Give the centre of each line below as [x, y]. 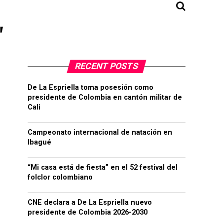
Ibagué [39, 142]
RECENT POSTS [107, 66]
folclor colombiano [60, 177]
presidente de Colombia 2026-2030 [88, 212]
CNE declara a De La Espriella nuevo [90, 203]
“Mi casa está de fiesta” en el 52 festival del [103, 167]
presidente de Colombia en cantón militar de [105, 97]
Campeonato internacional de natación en [100, 132]
